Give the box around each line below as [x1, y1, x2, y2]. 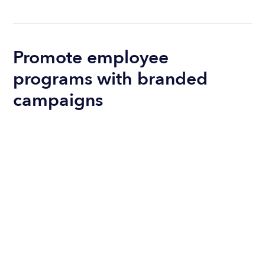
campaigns [13, 88, 104, 113]
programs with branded [13, 67, 208, 92]
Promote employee [13, 46, 169, 70]
